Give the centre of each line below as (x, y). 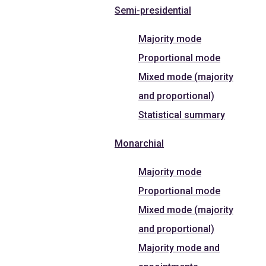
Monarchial (139, 143)
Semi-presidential (153, 10)
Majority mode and (179, 248)
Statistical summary (182, 115)
